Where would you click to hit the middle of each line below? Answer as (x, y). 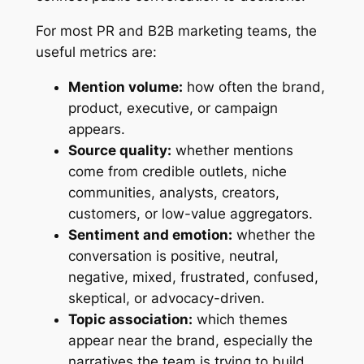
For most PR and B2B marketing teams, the (176, 31)
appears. (96, 129)
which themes (240, 319)
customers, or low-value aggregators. (190, 213)
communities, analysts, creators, (173, 192)
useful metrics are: (96, 52)
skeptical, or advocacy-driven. (166, 298)
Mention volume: (125, 87)
